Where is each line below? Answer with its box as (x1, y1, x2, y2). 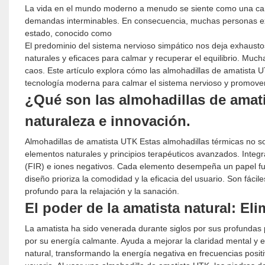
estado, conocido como (24, 28, 112, 38)
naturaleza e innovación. (24, 112, 190, 129)
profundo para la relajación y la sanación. (24, 186, 179, 196)
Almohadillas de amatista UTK (24, 136, 137, 146)
